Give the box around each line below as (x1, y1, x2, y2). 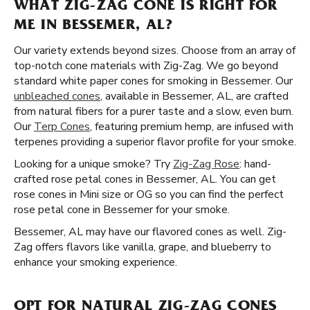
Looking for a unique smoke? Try (14, 156, 173, 172)
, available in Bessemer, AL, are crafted (100, 89, 289, 104)
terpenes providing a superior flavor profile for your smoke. (14, 134, 296, 149)
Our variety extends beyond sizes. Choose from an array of (14, 43, 295, 58)
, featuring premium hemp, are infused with (90, 119, 293, 134)
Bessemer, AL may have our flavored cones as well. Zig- (14, 224, 286, 239)
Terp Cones (34, 119, 90, 134)
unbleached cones (14, 89, 100, 104)
